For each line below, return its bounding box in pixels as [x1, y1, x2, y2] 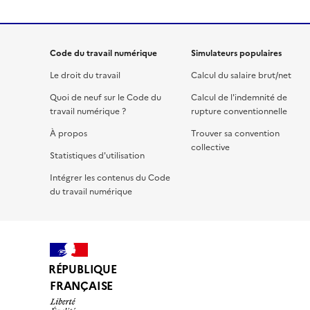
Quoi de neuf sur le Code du [50, 91, 161, 104]
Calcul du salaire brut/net [191, 69, 291, 82]
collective [191, 140, 230, 154]
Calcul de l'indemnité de [191, 91, 287, 104]
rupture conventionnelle [191, 104, 287, 118]
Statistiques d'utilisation [50, 149, 145, 162]
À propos [50, 127, 87, 140]
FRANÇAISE [50, 277, 113, 295]
